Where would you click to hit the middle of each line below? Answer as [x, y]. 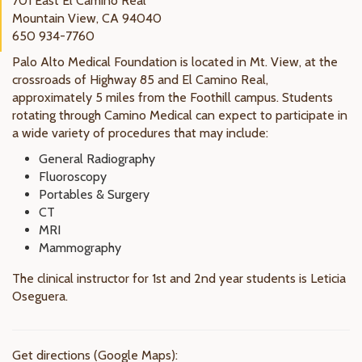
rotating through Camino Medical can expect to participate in [180, 115]
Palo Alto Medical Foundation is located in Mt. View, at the [175, 62]
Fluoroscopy [73, 177]
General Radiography [97, 159]
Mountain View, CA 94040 [87, 18]
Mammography [80, 248]
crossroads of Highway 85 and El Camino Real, [140, 80]
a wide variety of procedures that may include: [140, 133]
